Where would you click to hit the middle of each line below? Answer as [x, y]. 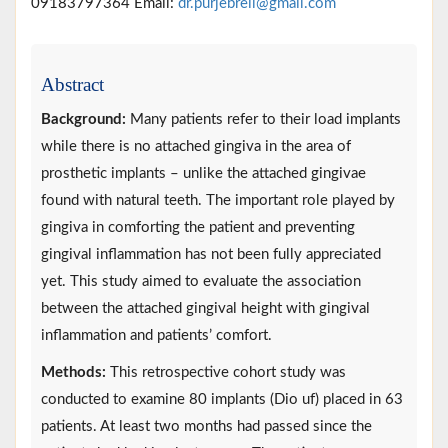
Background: [83, 119]
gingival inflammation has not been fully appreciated [211, 254]
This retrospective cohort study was [226, 372]
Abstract [72, 84]
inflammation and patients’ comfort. [156, 335]
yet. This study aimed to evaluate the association [201, 281]
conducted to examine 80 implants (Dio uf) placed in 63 [222, 399]
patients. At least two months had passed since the [206, 426]
